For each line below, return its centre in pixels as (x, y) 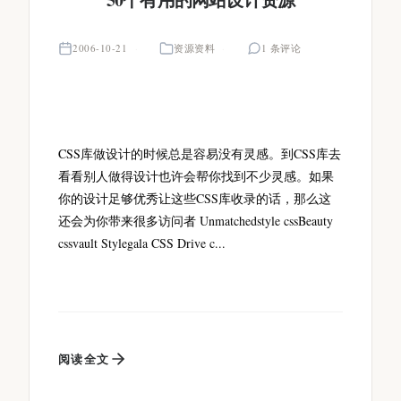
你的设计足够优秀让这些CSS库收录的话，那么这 (195, 198)
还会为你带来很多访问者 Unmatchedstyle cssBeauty (196, 221)
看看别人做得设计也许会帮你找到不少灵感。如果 (196, 176)
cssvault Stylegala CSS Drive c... (142, 243)
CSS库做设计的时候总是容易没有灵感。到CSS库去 (200, 154)
